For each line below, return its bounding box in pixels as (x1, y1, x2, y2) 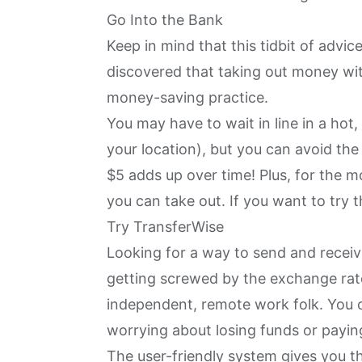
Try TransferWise (107, 217, 224, 235)
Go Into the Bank (107, 11, 223, 28)
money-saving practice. (107, 88, 272, 106)
